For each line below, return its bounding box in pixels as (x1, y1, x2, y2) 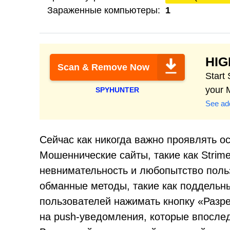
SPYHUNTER (95, 86, 139, 94)
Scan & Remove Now (57, 62, 149, 72)
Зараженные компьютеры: (47, 5, 160, 15)
